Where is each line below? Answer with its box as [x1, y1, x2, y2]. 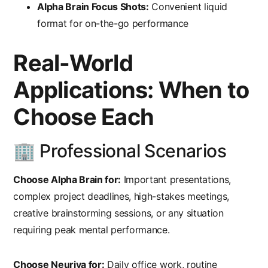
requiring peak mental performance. [13, 224, 170, 236]
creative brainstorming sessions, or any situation [13, 207, 224, 220]
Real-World [13, 49, 133, 77]
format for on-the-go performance [37, 17, 189, 30]
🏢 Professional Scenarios [13, 140, 226, 162]
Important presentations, [121, 173, 232, 186]
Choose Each [13, 103, 154, 131]
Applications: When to [13, 76, 249, 104]
